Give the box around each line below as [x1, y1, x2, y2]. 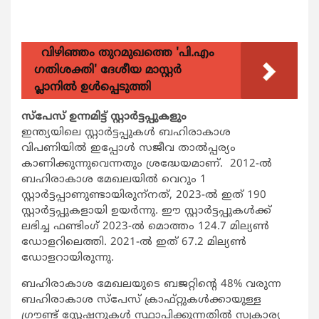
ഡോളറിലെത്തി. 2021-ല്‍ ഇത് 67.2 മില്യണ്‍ [21, 236, 246, 250]
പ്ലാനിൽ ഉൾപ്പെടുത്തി [34, 80, 151, 95]
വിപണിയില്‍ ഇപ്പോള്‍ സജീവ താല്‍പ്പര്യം [21, 142, 236, 156]
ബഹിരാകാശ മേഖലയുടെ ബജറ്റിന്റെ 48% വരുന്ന [21, 278, 281, 292]
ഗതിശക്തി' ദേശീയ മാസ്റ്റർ [34, 63, 182, 78]
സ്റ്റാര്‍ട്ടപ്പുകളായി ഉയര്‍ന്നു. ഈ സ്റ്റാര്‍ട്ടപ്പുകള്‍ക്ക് [21, 204, 271, 219]
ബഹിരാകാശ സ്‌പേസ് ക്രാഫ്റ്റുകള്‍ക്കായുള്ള [21, 293, 261, 308]
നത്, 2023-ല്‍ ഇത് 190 [147, 189, 266, 203]
